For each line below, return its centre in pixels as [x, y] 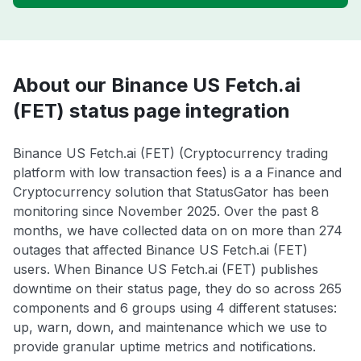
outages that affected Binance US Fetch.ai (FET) [160, 250]
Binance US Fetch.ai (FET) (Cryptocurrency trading [170, 154]
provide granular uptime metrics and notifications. [164, 347]
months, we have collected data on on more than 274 [178, 231]
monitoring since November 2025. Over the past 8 [166, 212]
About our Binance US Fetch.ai [157, 85]
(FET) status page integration [151, 111]
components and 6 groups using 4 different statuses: [175, 308]
